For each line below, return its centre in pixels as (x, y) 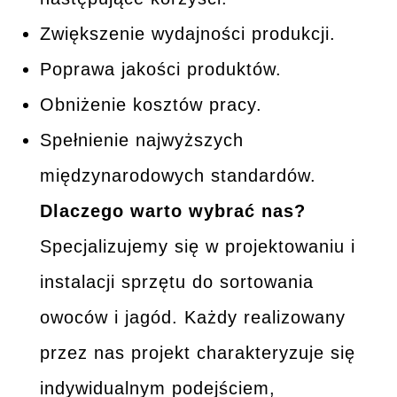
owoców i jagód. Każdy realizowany (192, 317)
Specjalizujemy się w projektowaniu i (197, 246)
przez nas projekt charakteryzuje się (197, 352)
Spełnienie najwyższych (141, 140)
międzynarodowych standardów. (178, 175)
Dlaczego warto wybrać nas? (172, 210)
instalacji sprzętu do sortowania (176, 281)
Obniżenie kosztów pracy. (151, 104)
